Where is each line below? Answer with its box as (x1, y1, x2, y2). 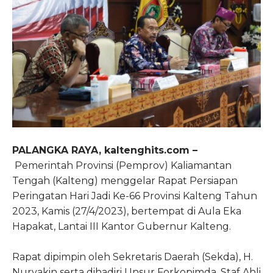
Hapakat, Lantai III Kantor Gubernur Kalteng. (12, 221, 231, 233)
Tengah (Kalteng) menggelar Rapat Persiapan (12, 175, 238, 187)
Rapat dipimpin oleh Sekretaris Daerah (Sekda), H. (12, 251, 253, 263)
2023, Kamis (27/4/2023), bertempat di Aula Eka (12, 205, 241, 218)
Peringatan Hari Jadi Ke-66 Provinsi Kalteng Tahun (12, 190, 257, 202)
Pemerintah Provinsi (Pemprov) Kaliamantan (12, 160, 232, 172)
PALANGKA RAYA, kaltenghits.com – (12, 144, 197, 157)
